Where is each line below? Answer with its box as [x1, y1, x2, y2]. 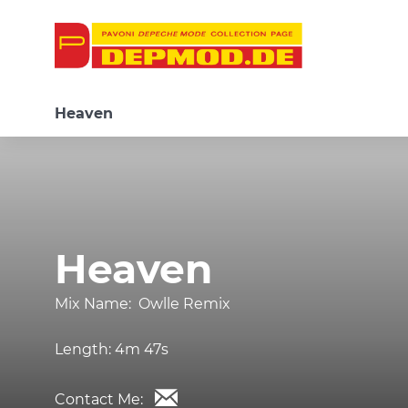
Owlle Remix [138, 295, 230, 312]
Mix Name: [55, 295, 138, 312]
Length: [55, 341, 115, 358]
